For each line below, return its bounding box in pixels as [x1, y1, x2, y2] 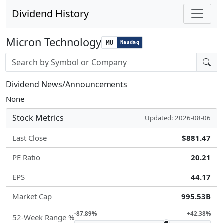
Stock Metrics [12, 112, 64, 123]
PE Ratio [12, 152, 40, 162]
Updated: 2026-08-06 [145, 113, 211, 122]
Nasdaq [120, 39, 139, 45]
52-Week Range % [12, 212, 74, 222]
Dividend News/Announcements [6, 79, 127, 90]
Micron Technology [6, 35, 101, 49]
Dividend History [12, 7, 89, 20]
